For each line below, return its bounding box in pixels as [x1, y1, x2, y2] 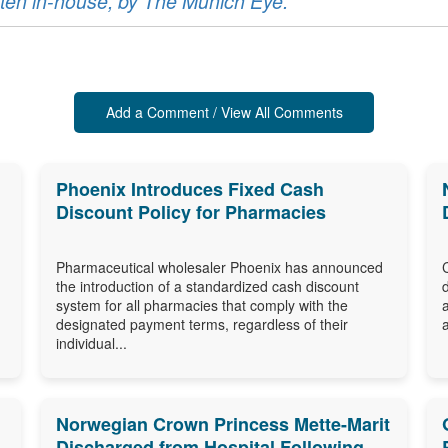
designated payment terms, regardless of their [55, 313, 348, 334]
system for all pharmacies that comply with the [55, 294, 348, 315]
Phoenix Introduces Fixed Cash [55, 175, 324, 202]
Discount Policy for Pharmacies [55, 198, 326, 225]
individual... [55, 332, 127, 353]
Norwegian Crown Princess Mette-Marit [55, 410, 390, 437]
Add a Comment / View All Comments [105, 101, 343, 122]
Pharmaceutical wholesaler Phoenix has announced [55, 256, 383, 277]
